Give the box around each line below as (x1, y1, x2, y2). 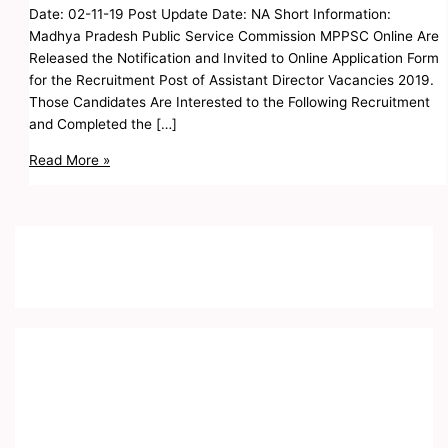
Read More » (29, 152, 111, 169)
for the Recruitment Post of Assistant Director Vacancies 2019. (29, 72, 435, 89)
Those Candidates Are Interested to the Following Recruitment (29, 94, 431, 111)
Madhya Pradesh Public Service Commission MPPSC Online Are (29, 28, 440, 45)
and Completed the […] (29, 116, 178, 133)
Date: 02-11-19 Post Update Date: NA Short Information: (29, 6, 392, 23)
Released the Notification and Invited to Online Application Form (29, 50, 440, 67)
